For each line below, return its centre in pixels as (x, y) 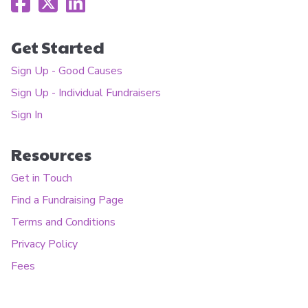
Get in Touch (42, 178)
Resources (51, 155)
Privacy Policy (44, 244)
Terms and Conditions (63, 222)
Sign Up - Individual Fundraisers (86, 93)
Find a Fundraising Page (67, 200)
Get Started (58, 47)
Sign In (27, 115)
